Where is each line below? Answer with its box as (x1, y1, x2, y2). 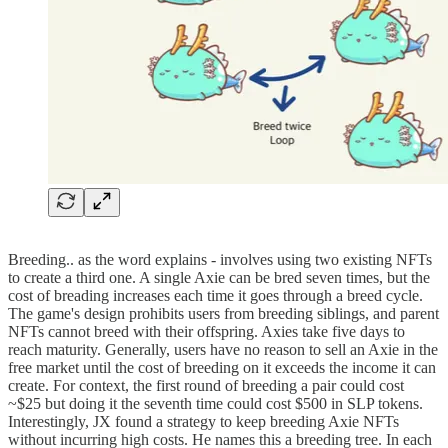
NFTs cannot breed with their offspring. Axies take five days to (8, 323, 405, 341)
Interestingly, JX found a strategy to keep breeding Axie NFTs (8, 413, 399, 431)
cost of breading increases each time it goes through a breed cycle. (8, 287, 423, 305)
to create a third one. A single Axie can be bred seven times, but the (8, 269, 430, 287)
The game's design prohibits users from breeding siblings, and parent (8, 305, 439, 323)
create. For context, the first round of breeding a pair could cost (8, 377, 404, 395)
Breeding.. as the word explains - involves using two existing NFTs (8, 251, 432, 269)
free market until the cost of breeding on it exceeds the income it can (8, 359, 436, 377)
